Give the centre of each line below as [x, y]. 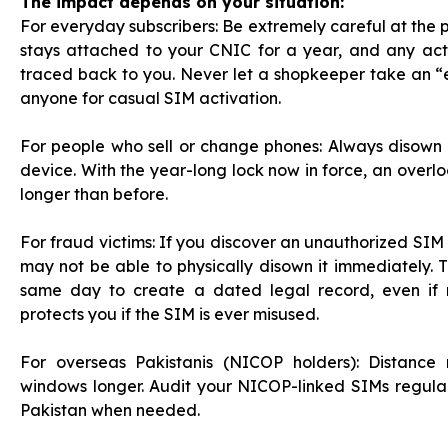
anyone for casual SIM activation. [150, 98]
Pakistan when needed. [110, 410]
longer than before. [94, 194]
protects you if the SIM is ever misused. [169, 314]
